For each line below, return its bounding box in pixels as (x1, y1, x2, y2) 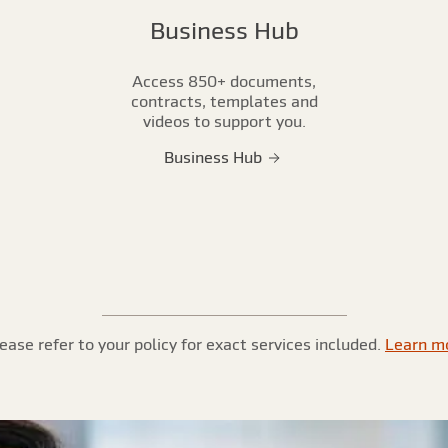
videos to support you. (142, 112, 306, 130)
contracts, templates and (130, 92, 318, 110)
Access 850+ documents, (132, 72, 316, 90)
